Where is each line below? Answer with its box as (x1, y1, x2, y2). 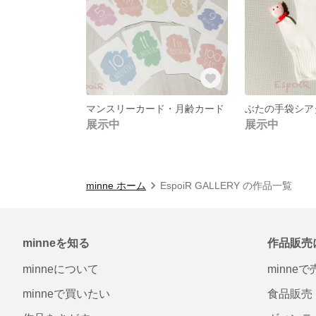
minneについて (23, 262, 99, 275)
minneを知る (23, 236, 90, 249)
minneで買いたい (23, 287, 110, 300)
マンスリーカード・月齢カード (86, 102, 224, 114)
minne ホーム (86, 179, 146, 191)
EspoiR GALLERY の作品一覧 (160, 179, 292, 191)
